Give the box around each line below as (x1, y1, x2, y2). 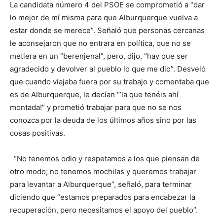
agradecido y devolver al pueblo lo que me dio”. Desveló (10, 64, 206, 74)
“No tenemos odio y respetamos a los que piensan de (10, 153, 200, 163)
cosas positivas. (10, 128, 65, 138)
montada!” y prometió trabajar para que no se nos (10, 102, 182, 112)
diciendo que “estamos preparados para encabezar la (10, 192, 195, 202)
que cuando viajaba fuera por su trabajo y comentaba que (10, 76, 209, 86)
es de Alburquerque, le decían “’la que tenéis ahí (10, 89, 179, 99)
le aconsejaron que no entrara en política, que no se (10, 38, 191, 48)
